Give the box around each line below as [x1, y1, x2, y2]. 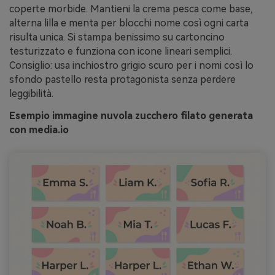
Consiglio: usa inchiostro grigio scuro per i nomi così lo [9, 60, 254, 72]
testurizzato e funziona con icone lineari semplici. [9, 45, 232, 58]
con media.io [9, 124, 69, 136]
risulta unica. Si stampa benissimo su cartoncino [9, 31, 225, 44]
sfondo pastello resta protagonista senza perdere [9, 74, 236, 86]
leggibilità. [9, 88, 53, 100]
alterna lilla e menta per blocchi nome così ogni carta [9, 17, 249, 29]
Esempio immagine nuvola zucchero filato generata [9, 110, 253, 122]
